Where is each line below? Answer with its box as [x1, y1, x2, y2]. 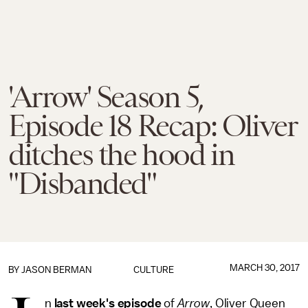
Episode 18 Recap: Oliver [8, 109, 297, 143]
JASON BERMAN [21, 265, 91, 275]
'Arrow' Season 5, [8, 80, 203, 114]
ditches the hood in [8, 137, 234, 172]
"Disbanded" [8, 166, 156, 201]
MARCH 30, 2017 [229, 263, 300, 273]
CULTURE [133, 265, 175, 275]
